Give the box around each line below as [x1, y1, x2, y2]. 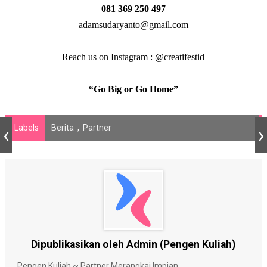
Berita [51, 122, 74, 132]
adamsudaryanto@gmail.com [78, 19, 188, 30]
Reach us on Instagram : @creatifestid [62, 51, 205, 62]
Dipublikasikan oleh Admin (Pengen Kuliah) [31, 238, 236, 250]
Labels [14, 122, 39, 132]
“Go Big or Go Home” [88, 83, 178, 94]
